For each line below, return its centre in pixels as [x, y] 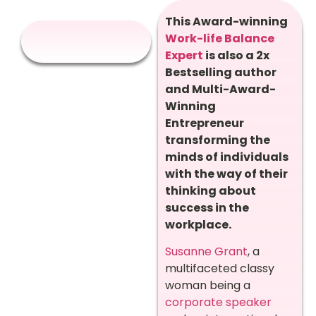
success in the [207, 208]
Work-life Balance [220, 38]
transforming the [218, 140]
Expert [184, 55]
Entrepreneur [205, 123]
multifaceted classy [220, 269]
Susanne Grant [206, 252]
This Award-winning [226, 22]
